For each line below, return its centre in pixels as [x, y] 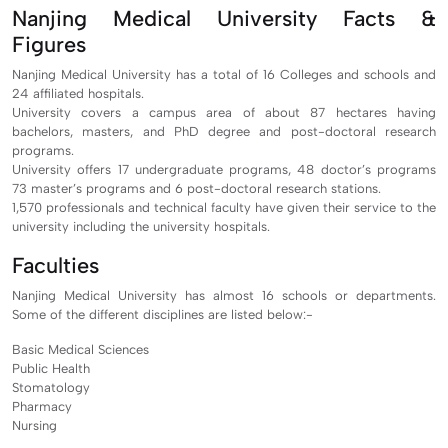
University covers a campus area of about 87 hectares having [224, 112]
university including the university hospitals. [141, 226]
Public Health [51, 368]
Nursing [34, 425]
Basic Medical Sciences [80, 349]
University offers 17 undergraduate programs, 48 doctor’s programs [224, 169]
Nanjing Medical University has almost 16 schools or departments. [224, 295]
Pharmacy [42, 406]
